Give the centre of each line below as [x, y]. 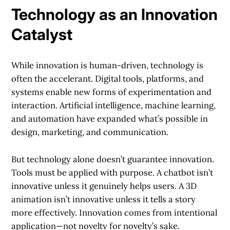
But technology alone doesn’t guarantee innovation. [113, 159]
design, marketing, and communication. [90, 132]
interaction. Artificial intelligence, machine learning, [114, 106]
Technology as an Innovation [115, 14]
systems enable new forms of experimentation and [112, 92]
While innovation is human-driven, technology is [108, 65]
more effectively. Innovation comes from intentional [114, 213]
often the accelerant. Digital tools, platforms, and [108, 79]
